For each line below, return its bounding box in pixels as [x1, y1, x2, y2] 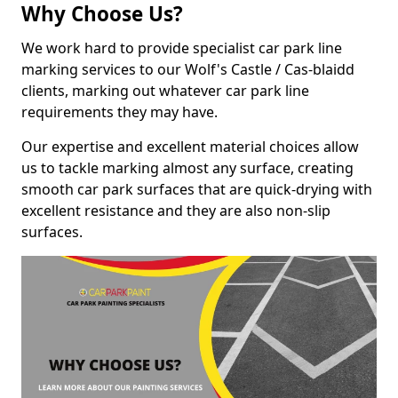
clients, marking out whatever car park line [21, 81, 309, 100]
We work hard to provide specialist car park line [21, 38, 342, 58]
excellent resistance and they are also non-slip [21, 201, 330, 220]
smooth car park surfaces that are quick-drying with [21, 179, 372, 199]
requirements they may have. [21, 102, 221, 122]
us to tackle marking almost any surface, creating [21, 158, 354, 178]
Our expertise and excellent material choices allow [21, 137, 359, 156]
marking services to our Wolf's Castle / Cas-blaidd [21, 60, 354, 79]
